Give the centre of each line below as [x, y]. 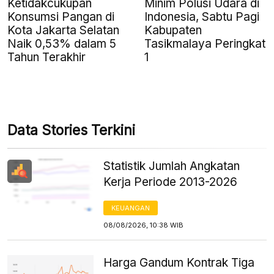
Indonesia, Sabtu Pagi [202, 17]
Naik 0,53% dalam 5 [62, 43]
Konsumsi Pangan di [61, 17]
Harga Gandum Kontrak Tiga [179, 262]
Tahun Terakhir [46, 57]
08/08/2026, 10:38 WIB [144, 225]
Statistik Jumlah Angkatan [172, 166]
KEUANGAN [131, 208]
